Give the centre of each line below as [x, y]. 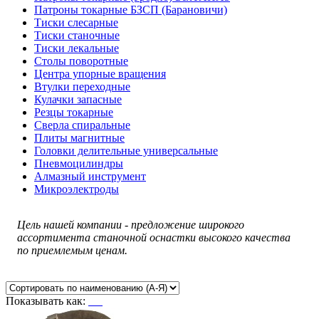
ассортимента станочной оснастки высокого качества [154, 237]
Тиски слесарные [76, 22]
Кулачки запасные [78, 99]
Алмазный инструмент [90, 176]
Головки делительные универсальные [126, 150]
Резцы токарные [74, 112]
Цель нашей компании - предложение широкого [131, 224]
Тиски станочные [77, 35]
